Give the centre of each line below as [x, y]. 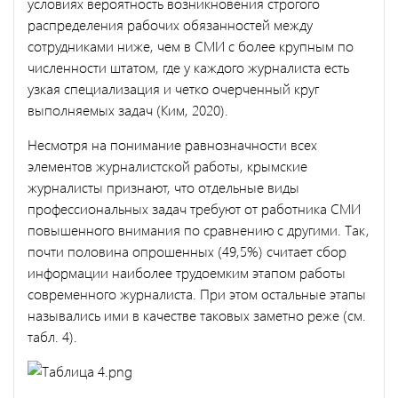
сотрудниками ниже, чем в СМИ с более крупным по [191, 45]
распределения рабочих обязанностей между [170, 24]
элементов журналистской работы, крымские [167, 165]
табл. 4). [52, 336]
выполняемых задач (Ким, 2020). [128, 109]
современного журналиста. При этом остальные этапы [197, 293]
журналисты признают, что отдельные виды [163, 187]
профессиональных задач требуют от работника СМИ [194, 208]
